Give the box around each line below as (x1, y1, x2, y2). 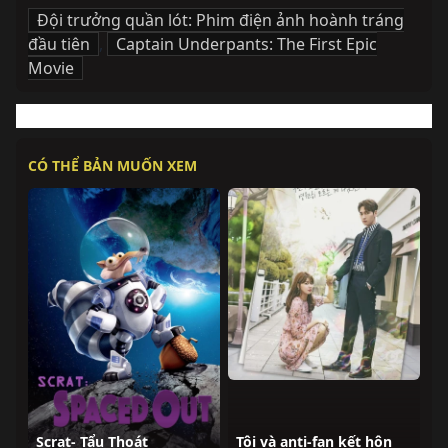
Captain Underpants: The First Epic (116, 33, 377, 55)
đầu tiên (28, 33, 90, 55)
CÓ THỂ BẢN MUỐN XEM (28, 156, 197, 175)
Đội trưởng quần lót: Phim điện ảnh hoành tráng (37, 9, 404, 31)
